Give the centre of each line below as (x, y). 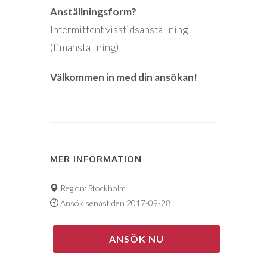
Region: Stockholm (92, 188)
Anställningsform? (93, 12)
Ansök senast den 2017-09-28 (114, 203)
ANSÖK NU (136, 239)
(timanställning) (84, 47)
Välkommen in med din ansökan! (124, 77)
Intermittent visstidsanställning (119, 30)
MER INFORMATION (96, 159)
